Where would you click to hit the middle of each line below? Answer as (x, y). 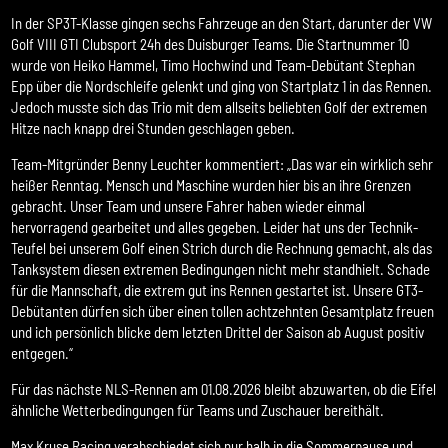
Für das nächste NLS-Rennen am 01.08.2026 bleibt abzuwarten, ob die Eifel (224, 388)
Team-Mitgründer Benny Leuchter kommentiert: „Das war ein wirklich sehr (222, 163)
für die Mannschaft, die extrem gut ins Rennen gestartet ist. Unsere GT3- (217, 289)
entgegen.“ (42, 352)
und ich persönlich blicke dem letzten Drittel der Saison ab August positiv (218, 331)
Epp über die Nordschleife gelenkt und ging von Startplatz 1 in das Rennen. (222, 85)
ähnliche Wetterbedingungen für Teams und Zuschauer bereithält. (198, 409)
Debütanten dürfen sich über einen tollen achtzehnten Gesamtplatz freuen (223, 310)
